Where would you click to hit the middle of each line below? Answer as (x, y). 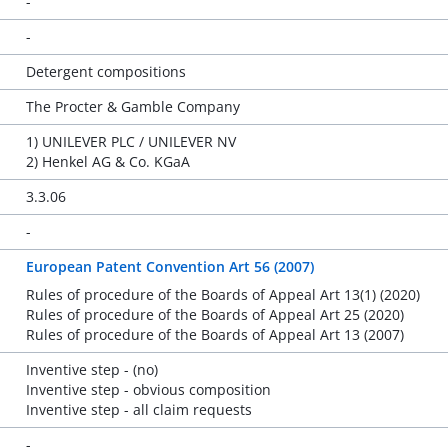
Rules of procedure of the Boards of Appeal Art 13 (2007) (214, 334)
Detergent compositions (105, 71)
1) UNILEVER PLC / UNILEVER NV (130, 141)
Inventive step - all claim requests (138, 409)
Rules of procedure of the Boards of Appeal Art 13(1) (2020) (222, 294)
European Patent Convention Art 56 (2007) (169, 266)
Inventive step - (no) (91, 369)
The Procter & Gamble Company (132, 106)
